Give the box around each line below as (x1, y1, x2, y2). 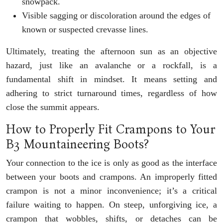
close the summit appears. (6, 102, 100, 112)
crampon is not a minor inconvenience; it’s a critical (6, 185, 217, 196)
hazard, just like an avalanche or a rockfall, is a (6, 60, 217, 70)
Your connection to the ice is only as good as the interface (6, 157, 217, 168)
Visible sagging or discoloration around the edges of (22, 10, 211, 20)
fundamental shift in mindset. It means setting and (6, 74, 217, 84)
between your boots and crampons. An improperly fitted (6, 171, 217, 182)
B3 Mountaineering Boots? (6, 136, 149, 152)
